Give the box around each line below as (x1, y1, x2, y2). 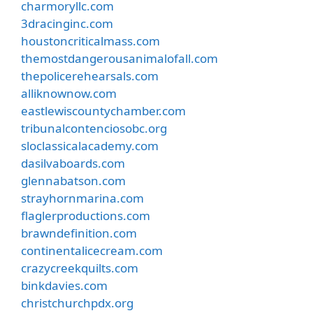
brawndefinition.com (21, 224, 137, 241)
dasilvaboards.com (21, 154, 125, 171)
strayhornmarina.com (21, 189, 144, 206)
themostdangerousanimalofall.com (21, 50, 218, 66)
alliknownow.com (21, 85, 117, 101)
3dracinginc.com (21, 15, 113, 31)
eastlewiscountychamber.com (21, 102, 186, 119)
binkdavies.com (21, 277, 108, 293)
